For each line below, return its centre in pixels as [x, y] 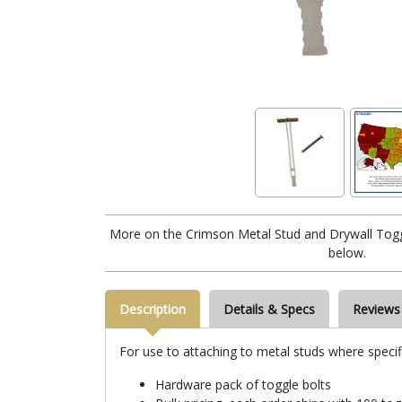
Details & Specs [269, 309]
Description [153, 309]
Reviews [376, 309]
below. [347, 252]
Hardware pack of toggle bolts [243, 384]
